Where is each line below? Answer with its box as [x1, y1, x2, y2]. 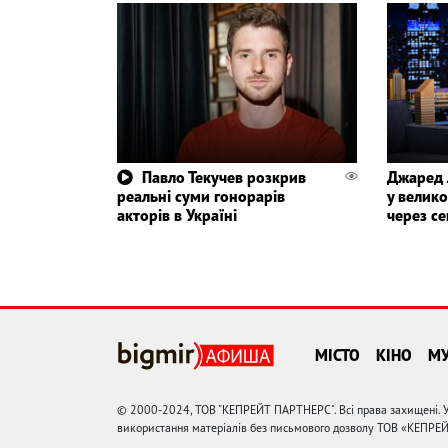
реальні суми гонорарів [117, 186, 285, 207]
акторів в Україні [117, 205, 237, 226]
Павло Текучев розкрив [142, 167, 306, 188]
